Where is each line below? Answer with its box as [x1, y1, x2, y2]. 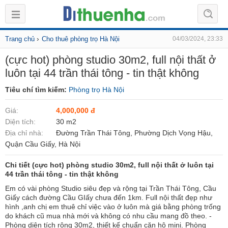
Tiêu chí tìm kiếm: [5, 85, 69, 94]
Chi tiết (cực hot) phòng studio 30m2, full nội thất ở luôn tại [5, 161, 214, 169]
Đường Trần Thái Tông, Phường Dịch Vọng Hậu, [56, 129, 213, 137]
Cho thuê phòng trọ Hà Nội [42, 35, 120, 43]
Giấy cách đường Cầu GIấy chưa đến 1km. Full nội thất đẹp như [5, 193, 212, 202]
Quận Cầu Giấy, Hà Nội [5, 140, 80, 148]
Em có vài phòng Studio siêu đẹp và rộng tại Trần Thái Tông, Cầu [5, 184, 216, 192]
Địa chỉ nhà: [5, 129, 43, 137]
